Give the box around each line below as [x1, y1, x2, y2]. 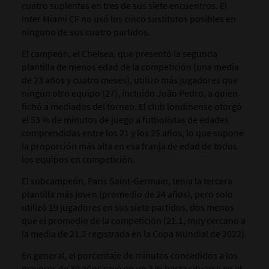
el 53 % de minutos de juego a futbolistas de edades [21, 113, 229, 126]
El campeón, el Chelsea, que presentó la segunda [21, 47, 217, 60]
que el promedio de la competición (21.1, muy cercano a [21, 214, 246, 227]
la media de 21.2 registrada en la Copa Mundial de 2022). [21, 228, 247, 240]
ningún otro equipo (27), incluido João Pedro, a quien [21, 87, 238, 100]
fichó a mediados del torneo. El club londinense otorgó [21, 100, 242, 113]
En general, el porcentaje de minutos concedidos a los [21, 249, 238, 262]
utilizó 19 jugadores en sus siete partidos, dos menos [21, 201, 234, 214]
